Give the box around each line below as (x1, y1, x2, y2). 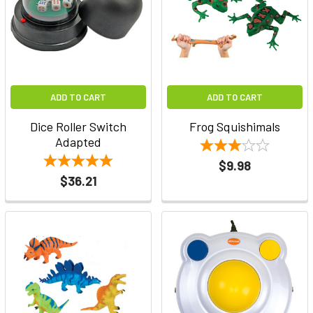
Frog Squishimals (189, 119, 280, 135)
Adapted (55, 134, 101, 150)
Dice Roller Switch (30, 119, 126, 135)
